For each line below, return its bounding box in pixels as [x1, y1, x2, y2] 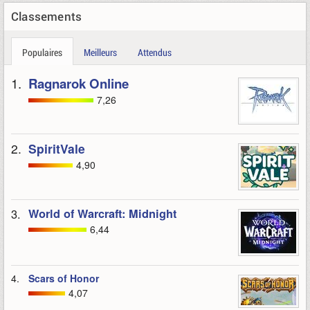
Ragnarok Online [28, 74, 129, 93]
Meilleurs [84, 46, 117, 59]
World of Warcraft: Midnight [28, 206, 176, 221]
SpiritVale [28, 140, 85, 157]
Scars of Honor [28, 271, 99, 285]
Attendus [138, 46, 172, 59]
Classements [11, 8, 82, 24]
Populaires [22, 46, 62, 59]
